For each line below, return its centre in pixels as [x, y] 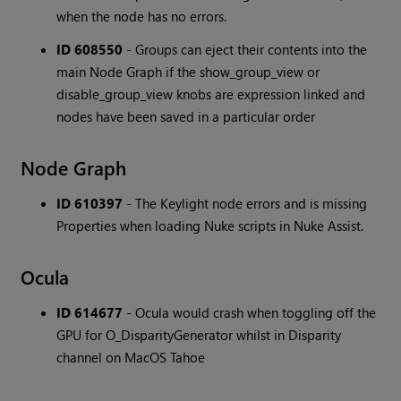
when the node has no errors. [142, 17]
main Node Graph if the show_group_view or [188, 72]
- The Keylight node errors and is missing [245, 204]
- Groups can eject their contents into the [245, 50]
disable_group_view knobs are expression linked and [211, 94]
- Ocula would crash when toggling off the [250, 313]
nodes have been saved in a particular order [186, 117]
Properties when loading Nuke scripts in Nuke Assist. [210, 226]
